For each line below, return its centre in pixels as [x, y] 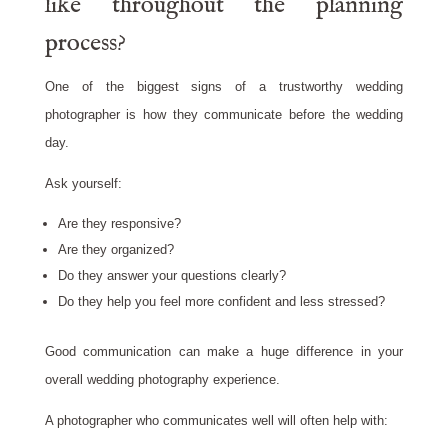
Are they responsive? [119, 224]
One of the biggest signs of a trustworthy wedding [224, 87]
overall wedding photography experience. [162, 380]
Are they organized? [115, 250]
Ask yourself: [83, 184]
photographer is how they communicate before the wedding [224, 115]
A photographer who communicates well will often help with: [216, 421]
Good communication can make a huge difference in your [224, 352]
